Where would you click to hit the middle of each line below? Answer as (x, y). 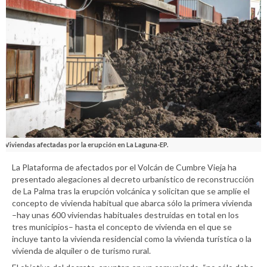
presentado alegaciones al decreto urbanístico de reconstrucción (133, 179)
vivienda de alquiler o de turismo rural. (81, 250)
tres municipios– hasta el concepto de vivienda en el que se (122, 226)
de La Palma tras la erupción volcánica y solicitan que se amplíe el (131, 191)
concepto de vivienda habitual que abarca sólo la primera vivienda (132, 203)
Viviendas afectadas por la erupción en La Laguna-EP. (86, 144)
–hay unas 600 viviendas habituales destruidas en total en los (125, 215)
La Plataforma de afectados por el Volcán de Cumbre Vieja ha (124, 167)
